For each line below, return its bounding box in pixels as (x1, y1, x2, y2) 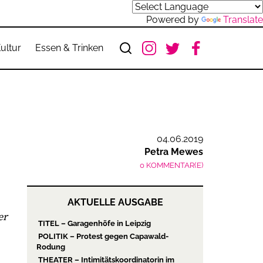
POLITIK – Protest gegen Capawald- (36, 231, 168, 241)
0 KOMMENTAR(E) (140, 160, 203, 170)
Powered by (146, 14, 201, 25)
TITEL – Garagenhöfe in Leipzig (36, 218, 151, 228)
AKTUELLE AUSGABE (67, 196, 163, 208)
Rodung (36, 242, 65, 251)
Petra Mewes (144, 146, 203, 157)
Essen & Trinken (35, 42, 103, 53)
